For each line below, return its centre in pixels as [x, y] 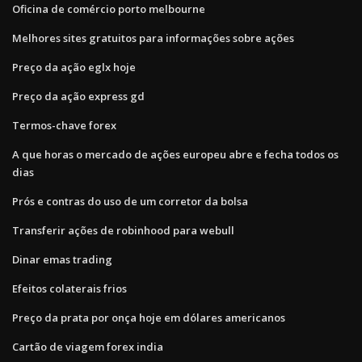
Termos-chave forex [64, 125]
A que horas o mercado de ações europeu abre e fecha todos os [175, 154]
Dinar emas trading [62, 259]
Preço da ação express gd [78, 96]
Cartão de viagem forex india [88, 346]
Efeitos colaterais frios [69, 288]
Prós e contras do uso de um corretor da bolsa [130, 201]
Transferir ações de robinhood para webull [123, 230]
